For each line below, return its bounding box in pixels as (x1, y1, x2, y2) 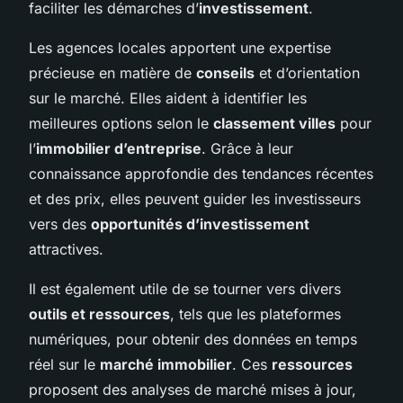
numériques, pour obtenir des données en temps (29, 329, 357, 348)
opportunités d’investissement (91, 214, 309, 233)
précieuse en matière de (29, 63, 196, 82)
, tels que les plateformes (170, 304, 341, 323)
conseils (196, 63, 255, 82)
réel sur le (29, 354, 100, 373)
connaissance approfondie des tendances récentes (29, 164, 373, 183)
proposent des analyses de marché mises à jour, (29, 380, 356, 399)
